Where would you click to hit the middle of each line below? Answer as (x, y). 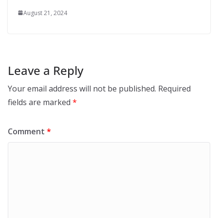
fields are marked (40, 102)
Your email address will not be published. (82, 88)
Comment (27, 131)
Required (174, 88)
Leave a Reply (45, 70)
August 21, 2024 (45, 13)
